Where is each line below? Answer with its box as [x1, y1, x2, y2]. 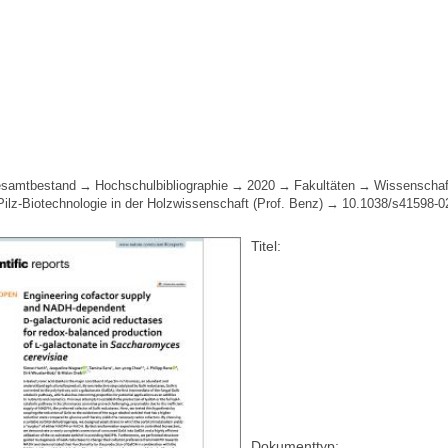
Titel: [251, 238, 282, 255]
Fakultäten [294, 179, 356, 194]
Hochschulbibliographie [95, 179, 229, 194]
